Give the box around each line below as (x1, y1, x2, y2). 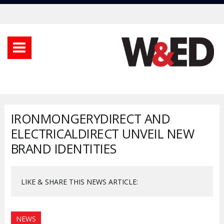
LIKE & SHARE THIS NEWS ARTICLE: (20, 176, 138, 186)
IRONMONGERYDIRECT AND (10, 109, 170, 127)
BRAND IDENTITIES (10, 139, 116, 157)
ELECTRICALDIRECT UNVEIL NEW (10, 124, 194, 142)
